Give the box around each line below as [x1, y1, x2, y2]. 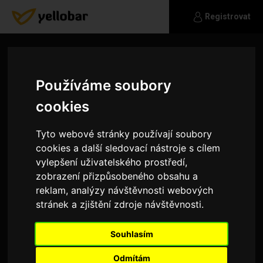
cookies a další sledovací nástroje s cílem [36, 142, 221, 154]
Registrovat [205, 12, 251, 21]
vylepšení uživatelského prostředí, [36, 156, 188, 168]
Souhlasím [110, 229, 153, 240]
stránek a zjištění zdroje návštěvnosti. [36, 198, 204, 211]
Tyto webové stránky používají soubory [36, 128, 213, 140]
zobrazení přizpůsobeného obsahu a [36, 170, 198, 183]
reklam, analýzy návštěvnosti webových [36, 184, 214, 197]
